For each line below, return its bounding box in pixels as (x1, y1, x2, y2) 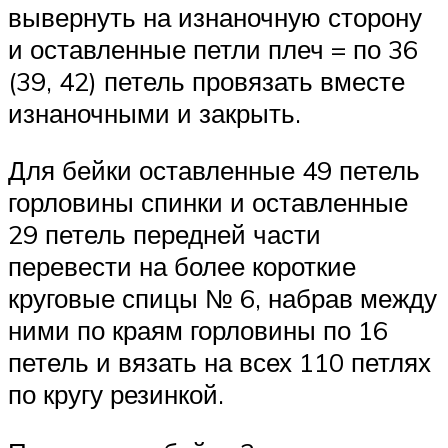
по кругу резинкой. (8, 378, 224, 411)
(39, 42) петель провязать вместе (8, 64, 405, 97)
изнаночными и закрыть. (8, 96, 301, 129)
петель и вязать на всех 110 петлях (8, 346, 431, 379)
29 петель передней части (8, 218, 321, 251)
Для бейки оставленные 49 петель (8, 154, 420, 187)
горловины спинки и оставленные (8, 186, 408, 219)
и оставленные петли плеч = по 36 (8, 32, 418, 65)
